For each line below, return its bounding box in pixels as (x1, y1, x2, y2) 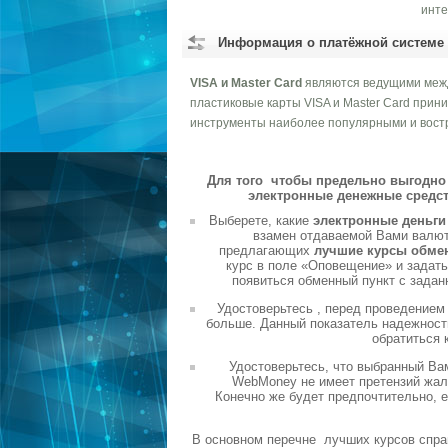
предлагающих (218, 243, 314, 258)
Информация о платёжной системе (218, 35, 444, 50)
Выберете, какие (209, 213, 313, 228)
